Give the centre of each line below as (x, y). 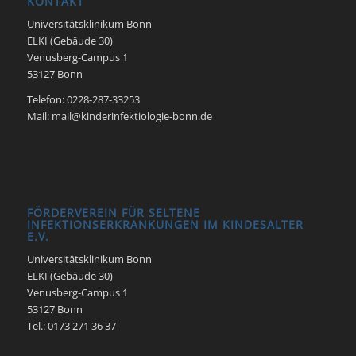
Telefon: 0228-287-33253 (83, 99)
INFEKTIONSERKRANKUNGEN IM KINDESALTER (165, 224)
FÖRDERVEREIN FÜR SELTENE (113, 212)
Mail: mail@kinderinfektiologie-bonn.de (119, 116)
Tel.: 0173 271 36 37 (71, 325)
